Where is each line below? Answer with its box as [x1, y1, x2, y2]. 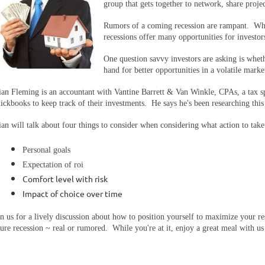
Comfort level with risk [22, 173, 108, 184]
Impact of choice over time [22, 188, 122, 199]
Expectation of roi [22, 160, 83, 169]
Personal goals [22, 146, 73, 154]
